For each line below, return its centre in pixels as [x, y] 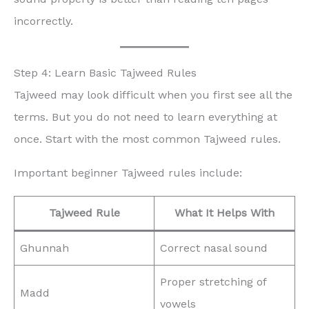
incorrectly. [43, 21]
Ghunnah [44, 248]
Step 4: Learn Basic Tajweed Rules [105, 73]
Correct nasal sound [214, 248]
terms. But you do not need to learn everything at [146, 117]
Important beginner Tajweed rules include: [128, 172]
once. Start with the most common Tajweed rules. [147, 139]
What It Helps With [225, 212]
